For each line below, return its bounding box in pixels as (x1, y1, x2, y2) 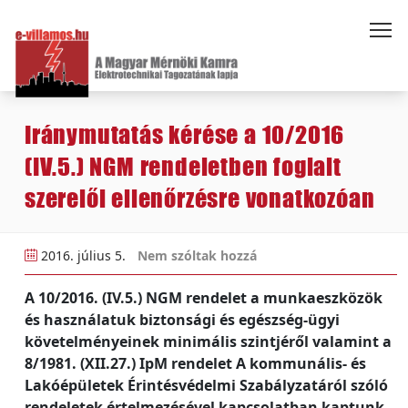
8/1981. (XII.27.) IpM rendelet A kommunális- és (25, 353, 366, 373)
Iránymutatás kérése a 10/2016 (25, 120, 345, 148)
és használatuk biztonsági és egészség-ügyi (25, 310, 340, 330)
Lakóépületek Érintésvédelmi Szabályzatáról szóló (25, 375, 388, 395)
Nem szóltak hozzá (138, 247, 257, 264)
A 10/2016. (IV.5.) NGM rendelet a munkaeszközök (25, 288, 382, 308)
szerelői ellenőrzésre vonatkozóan (25, 184, 375, 212)
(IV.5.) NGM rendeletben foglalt (25, 152, 342, 180)
